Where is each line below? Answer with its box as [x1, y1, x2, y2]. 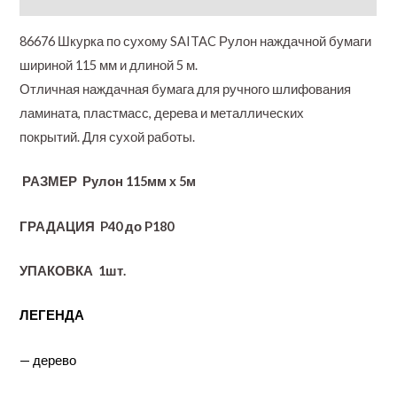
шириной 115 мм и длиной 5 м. [19, 58, 198, 74]
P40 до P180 [95, 218, 175, 234]
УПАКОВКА [19, 263, 94, 279]
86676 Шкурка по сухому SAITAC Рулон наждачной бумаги [19, 34, 372, 50]
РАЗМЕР [19, 174, 78, 190]
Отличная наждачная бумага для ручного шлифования [19, 82, 352, 97]
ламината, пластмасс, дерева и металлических [19, 105, 305, 121]
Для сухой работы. [82, 129, 196, 145]
